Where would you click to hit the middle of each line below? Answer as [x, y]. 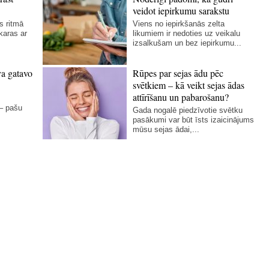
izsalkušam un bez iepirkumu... [187, 43]
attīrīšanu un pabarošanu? [181, 97]
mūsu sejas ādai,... [166, 129]
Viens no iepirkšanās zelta [179, 24]
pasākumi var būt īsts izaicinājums [194, 120]
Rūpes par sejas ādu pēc [178, 73]
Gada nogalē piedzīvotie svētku [188, 110]
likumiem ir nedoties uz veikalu [187, 33]
